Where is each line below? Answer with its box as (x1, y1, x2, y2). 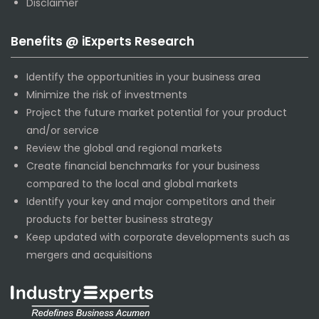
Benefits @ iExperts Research (11, 33, 194, 51)
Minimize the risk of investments (26, 88, 187, 103)
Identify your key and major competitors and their (26, 194, 276, 209)
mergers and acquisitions (26, 248, 152, 263)
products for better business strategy (26, 212, 213, 227)
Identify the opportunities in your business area (26, 70, 261, 85)
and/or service (26, 123, 99, 138)
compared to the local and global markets (26, 177, 238, 192)
